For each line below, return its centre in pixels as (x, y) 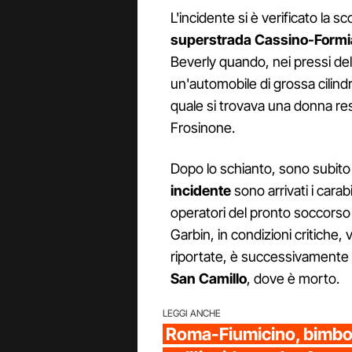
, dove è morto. (293, 279)
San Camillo (209, 279)
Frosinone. (203, 128)
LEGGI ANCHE (192, 313)
